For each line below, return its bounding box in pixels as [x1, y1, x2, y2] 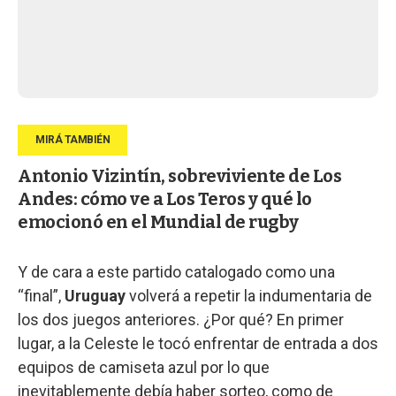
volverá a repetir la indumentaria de [126, 286, 372, 305]
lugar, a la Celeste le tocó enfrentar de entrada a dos [18, 333, 378, 353]
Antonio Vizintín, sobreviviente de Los [18, 164, 341, 187]
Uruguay [65, 286, 126, 305]
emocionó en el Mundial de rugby [18, 210, 299, 232]
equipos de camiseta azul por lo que [18, 357, 270, 377]
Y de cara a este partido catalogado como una [18, 262, 335, 281]
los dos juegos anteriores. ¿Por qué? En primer [18, 309, 344, 329]
